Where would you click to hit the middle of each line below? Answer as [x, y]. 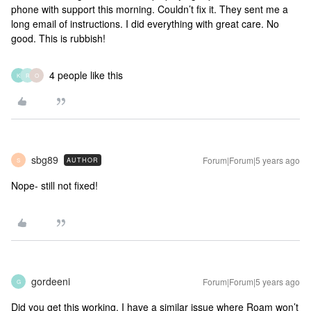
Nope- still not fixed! [56, 185]
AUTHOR [83, 160]
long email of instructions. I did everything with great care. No [145, 24]
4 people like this [86, 75]
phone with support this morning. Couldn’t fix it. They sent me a [150, 9]
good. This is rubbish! [58, 38]
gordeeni [51, 281]
